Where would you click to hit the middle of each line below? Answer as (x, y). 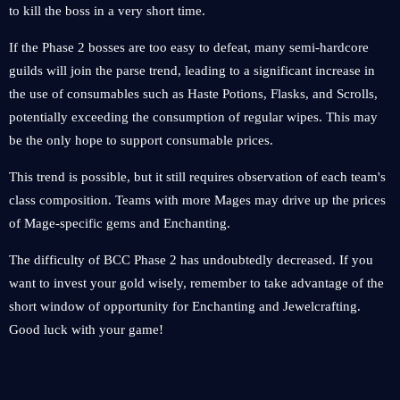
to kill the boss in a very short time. (107, 11)
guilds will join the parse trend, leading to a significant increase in (192, 71)
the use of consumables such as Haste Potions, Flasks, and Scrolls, (193, 94)
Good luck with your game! (86, 329)
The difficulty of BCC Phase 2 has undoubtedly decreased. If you (191, 260)
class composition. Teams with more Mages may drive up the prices (197, 200)
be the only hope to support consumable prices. (141, 140)
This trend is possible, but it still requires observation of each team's (197, 177)
